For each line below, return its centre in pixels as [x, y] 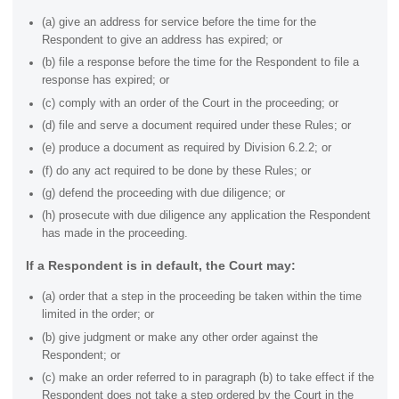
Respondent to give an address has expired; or [162, 40]
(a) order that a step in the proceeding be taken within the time [201, 297]
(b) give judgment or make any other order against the [179, 337]
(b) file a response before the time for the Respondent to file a [200, 63]
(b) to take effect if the [316, 378]
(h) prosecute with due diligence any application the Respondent [206, 216]
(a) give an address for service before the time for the [179, 22]
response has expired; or [105, 81]
